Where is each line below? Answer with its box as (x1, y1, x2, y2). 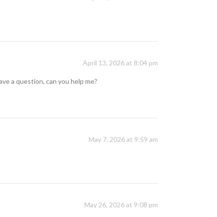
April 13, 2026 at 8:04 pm (83, 59, 158, 67)
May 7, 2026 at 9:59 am (89, 135, 158, 144)
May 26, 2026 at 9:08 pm (84, 201, 158, 209)
